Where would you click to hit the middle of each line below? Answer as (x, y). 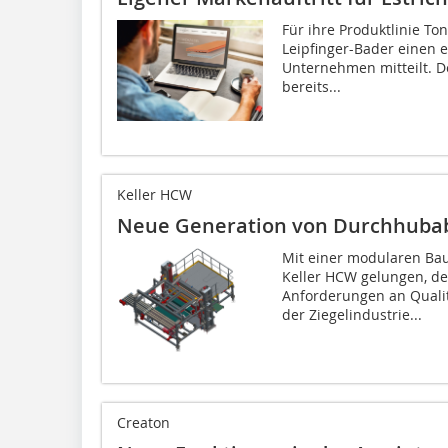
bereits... (311, 87)
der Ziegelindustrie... (351, 315)
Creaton (143, 423)
